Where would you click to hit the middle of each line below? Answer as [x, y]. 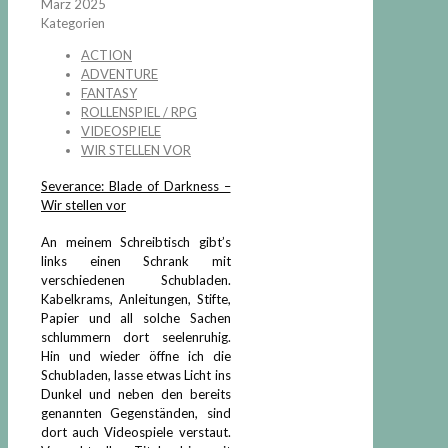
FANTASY [109, 93]
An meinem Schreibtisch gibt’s [136, 241]
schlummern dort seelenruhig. [136, 336]
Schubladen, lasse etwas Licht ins [136, 374]
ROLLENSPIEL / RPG [139, 112]
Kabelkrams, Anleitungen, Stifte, [136, 298]
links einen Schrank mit [136, 260]
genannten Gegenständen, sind [136, 412]
